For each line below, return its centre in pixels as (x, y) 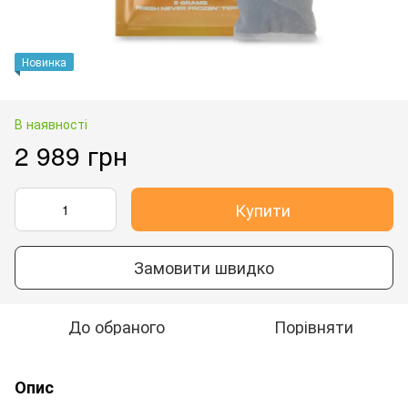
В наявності (51, 123)
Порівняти (313, 326)
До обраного (117, 326)
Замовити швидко (204, 267)
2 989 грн (71, 154)
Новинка (44, 61)
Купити (262, 209)
